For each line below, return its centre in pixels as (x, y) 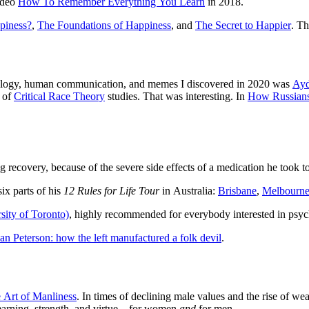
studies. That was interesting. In (176, 97)
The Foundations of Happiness (104, 26)
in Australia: (189, 190)
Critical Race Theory (59, 97)
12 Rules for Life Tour (111, 190)
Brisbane (237, 190)
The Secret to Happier (243, 26)
